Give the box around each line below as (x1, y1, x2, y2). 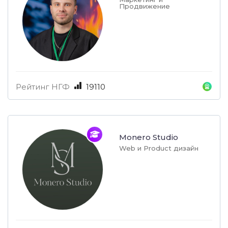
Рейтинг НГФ (16, 82, 70, 92)
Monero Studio (119, 132, 178, 142)
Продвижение (119, 2, 170, 11)
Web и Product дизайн (119, 144, 198, 153)
